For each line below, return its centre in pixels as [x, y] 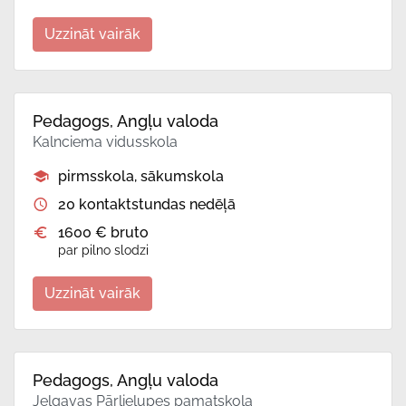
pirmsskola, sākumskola [141, 177]
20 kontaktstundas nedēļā [147, 205]
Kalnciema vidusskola [105, 142]
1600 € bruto [103, 233]
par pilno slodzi [103, 251]
